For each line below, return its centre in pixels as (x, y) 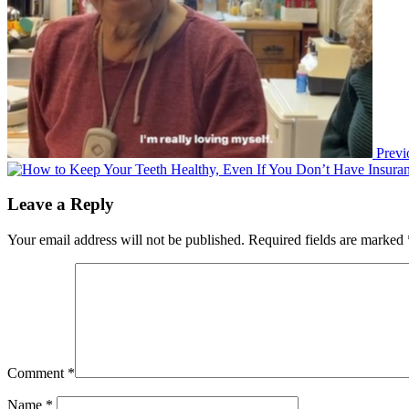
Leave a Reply (61, 204)
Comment (37, 373)
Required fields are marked (328, 240)
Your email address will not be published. (126, 240)
